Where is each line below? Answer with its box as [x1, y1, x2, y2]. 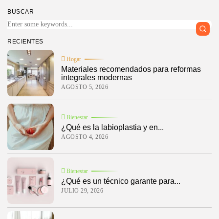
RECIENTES [7, 38, 44, 45]
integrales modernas [61, 73, 132, 82]
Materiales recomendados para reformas [61, 65, 201, 73]
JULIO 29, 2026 [61, 187, 103, 194]
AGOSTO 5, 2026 [61, 84, 108, 90]
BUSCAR [7, 8, 34, 15]
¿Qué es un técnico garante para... [61, 176, 180, 185]
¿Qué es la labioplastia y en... [61, 123, 164, 131]
